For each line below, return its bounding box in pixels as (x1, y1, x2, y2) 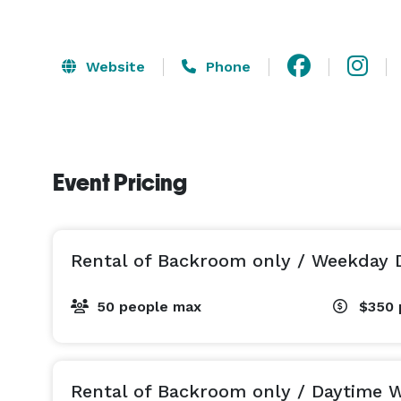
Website (81, 57, 145, 75)
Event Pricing (53, 169, 187, 196)
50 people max (97, 298, 201, 315)
